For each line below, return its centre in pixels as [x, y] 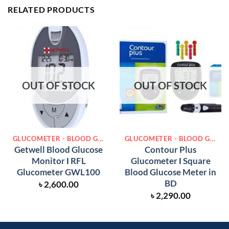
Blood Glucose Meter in [170, 172]
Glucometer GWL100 [59, 172]
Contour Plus [170, 149]
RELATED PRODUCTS [51, 9]
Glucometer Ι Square [170, 161]
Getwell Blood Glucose [59, 149]
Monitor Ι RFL [59, 161]
